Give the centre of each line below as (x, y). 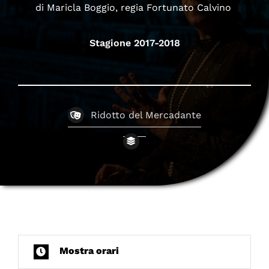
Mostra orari (89, 251)
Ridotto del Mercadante (146, 115)
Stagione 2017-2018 (134, 43)
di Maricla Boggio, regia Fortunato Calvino (134, 8)
